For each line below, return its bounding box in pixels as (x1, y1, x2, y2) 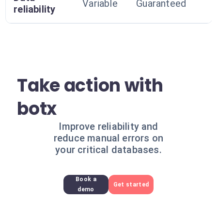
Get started (113, 181, 149, 188)
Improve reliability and (59, 121, 158, 132)
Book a (75, 176, 96, 183)
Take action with (17, 73, 163, 98)
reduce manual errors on (53, 132, 164, 144)
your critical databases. (55, 144, 162, 155)
